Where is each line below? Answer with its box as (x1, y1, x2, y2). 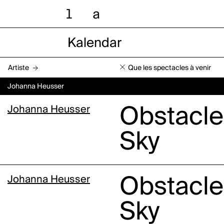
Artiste (8, 64, 29, 71)
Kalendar (67, 36, 121, 50)
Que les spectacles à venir (128, 64, 211, 71)
